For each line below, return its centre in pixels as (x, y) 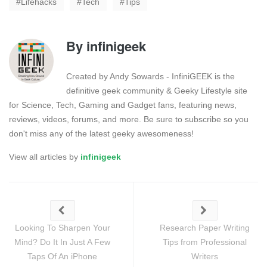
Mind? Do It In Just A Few (62, 242)
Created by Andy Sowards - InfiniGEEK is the (150, 76)
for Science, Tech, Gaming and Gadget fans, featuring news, (123, 105)
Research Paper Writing (205, 227)
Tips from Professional (205, 242)
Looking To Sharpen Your (62, 227)
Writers (205, 256)
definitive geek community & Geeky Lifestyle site (157, 90)
